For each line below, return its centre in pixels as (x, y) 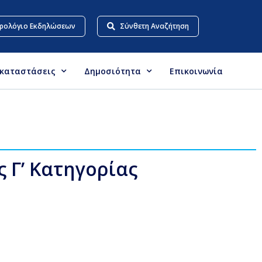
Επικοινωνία (196, 71)
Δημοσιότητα (113, 71)
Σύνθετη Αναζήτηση (155, 26)
